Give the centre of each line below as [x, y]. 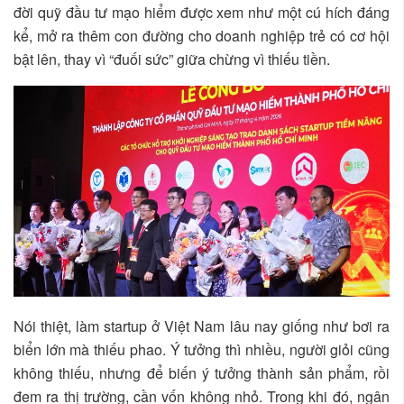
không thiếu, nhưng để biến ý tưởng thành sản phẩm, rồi [202, 373]
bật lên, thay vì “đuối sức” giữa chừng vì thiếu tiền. [172, 59]
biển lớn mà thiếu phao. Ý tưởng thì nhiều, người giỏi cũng [202, 350]
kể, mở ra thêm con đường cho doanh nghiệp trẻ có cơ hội [202, 35]
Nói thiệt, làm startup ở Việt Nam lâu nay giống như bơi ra [202, 326]
